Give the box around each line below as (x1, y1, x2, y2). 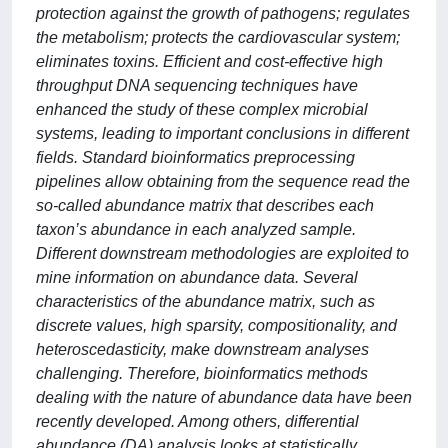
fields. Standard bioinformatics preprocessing (36, 149, 355, 166)
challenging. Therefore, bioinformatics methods (36, 365, 368, 382)
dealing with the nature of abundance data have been (36, 389, 412, 406)
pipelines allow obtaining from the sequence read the (36, 173, 410, 190)
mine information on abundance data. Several (36, 269, 358, 286)
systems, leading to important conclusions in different (36, 125, 409, 142)
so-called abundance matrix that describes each (36, 197, 374, 214)
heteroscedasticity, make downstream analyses (36, 341, 369, 358)
